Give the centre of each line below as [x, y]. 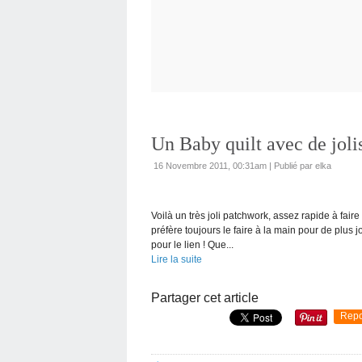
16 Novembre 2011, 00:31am [210, 166]
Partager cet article [205, 298]
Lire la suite [177, 259]
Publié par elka [303, 166]
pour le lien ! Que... [192, 245]
